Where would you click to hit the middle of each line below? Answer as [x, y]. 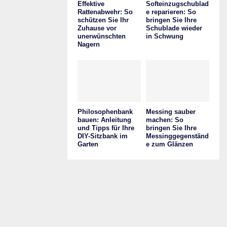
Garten [88, 144]
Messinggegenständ [177, 136]
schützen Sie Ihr [103, 20]
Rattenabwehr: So [105, 12]
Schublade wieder [174, 28]
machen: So [165, 120]
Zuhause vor [97, 28]
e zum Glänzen [169, 144]
